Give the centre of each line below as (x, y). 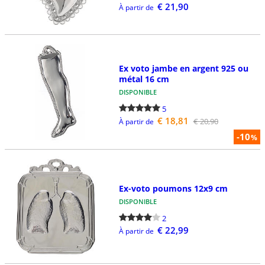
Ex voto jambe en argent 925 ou (183, 69)
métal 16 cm (144, 79)
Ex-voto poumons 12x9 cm (173, 188)
